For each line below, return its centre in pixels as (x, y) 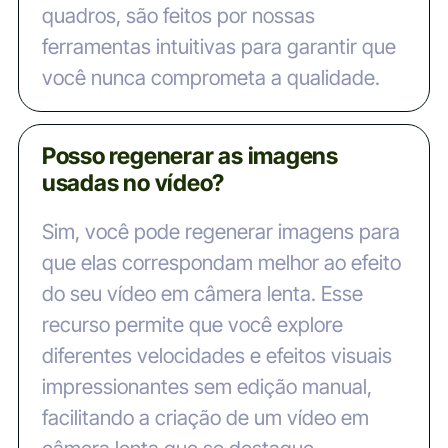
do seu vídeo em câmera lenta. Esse (202, 293)
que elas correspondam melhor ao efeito (221, 262)
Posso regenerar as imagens (189, 156)
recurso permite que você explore (192, 324)
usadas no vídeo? (133, 183)
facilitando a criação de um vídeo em (205, 417)
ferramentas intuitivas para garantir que (218, 47)
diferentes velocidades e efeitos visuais (216, 355)
